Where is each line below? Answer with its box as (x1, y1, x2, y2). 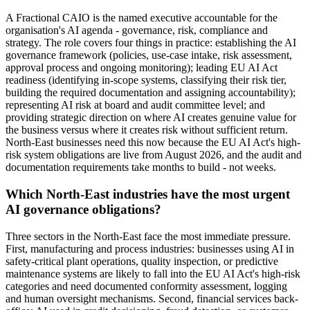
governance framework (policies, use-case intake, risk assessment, (6, 49, 292, 62)
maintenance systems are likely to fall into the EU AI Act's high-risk (6, 267, 300, 280)
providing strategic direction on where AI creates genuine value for (6, 111, 296, 124)
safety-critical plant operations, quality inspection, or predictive (6, 255, 278, 267)
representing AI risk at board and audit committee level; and (6, 99, 265, 111)
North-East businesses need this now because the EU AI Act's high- (6, 136, 300, 149)
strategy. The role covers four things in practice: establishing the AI (6, 37, 296, 49)
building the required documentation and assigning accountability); (6, 86, 295, 99)
